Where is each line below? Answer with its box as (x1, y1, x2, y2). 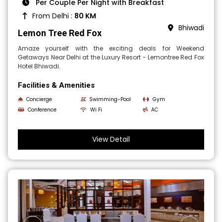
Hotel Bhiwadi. (18, 61, 61, 70)
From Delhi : (32, 10, 75, 21)
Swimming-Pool (89, 95, 131, 103)
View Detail (92, 134, 130, 144)
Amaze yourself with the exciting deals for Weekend (18, 44, 204, 53)
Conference (28, 106, 57, 113)
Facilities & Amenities (18, 80, 95, 90)
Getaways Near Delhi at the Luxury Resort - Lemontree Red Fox (18, 53, 204, 61)
